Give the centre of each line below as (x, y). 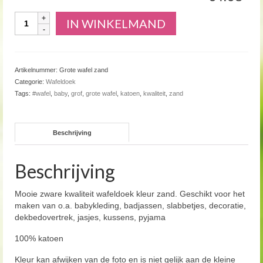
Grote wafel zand (84, 70)
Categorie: (30, 82)
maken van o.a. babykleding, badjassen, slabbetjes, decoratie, (130, 205)
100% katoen (39, 238)
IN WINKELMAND (116, 23)
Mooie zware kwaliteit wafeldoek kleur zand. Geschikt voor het (130, 193)
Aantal (27, 17)
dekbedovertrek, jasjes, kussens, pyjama (90, 217)
